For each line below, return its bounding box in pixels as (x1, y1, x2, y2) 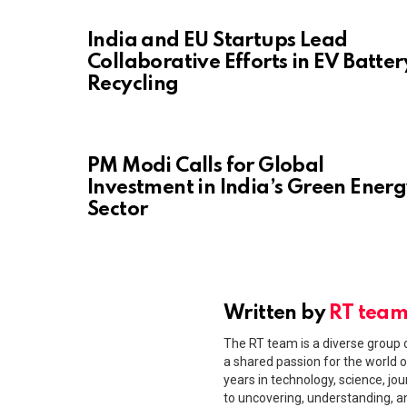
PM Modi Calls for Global (87, 156, 324, 177)
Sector (87, 200, 148, 221)
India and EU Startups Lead (87, 31, 348, 52)
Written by (223, 303, 330, 324)
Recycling (87, 74, 179, 95)
